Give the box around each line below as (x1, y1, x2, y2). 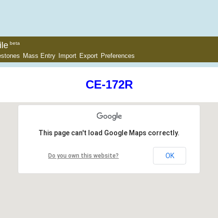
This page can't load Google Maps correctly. (38, 129, 180, 137)
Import (58, 52, 76, 59)
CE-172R (85, 78, 133, 91)
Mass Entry (23, 52, 55, 59)
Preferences (101, 52, 135, 59)
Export (79, 52, 98, 59)
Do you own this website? (48, 152, 119, 160)
